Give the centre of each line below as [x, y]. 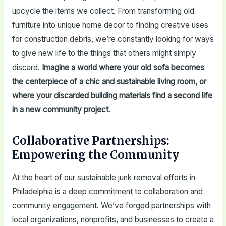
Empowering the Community [95, 155]
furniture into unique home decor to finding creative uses [110, 25]
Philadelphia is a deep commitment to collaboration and [107, 191]
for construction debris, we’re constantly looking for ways [113, 39]
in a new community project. [61, 110]
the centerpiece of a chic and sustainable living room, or [109, 82]
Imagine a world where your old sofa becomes [123, 68]
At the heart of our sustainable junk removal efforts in [103, 177]
